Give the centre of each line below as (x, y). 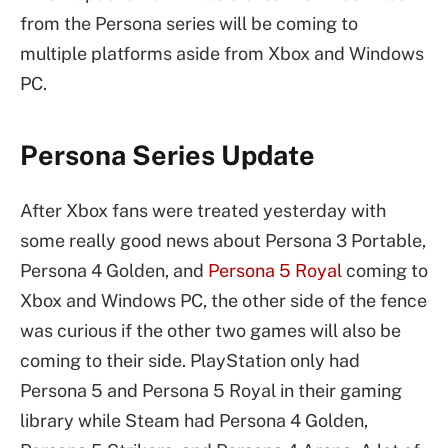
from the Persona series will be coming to (189, 23)
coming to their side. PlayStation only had (190, 360)
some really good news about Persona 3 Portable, (223, 240)
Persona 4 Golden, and (114, 270)
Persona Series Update (167, 155)
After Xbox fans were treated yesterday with (203, 210)
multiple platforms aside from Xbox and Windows (222, 53)
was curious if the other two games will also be (210, 330)
